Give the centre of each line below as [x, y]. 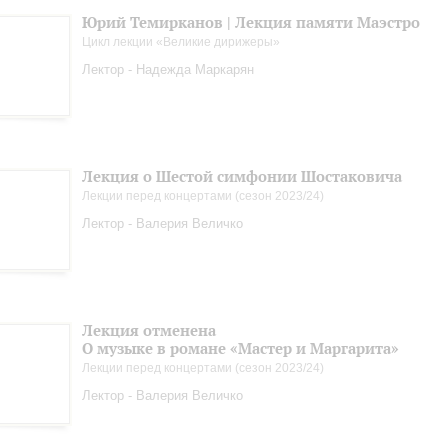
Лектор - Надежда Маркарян [168, 69]
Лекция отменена [149, 330]
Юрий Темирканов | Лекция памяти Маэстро [251, 22]
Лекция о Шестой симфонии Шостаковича [242, 176]
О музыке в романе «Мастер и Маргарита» [240, 348]
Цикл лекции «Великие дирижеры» [181, 42]
